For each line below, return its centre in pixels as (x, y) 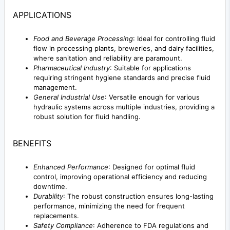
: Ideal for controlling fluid (174, 39)
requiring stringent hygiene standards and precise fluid (122, 78)
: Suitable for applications (150, 68)
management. (55, 88)
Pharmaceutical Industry (72, 68)
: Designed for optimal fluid (152, 167)
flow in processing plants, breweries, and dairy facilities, (124, 49)
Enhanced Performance (71, 167)
